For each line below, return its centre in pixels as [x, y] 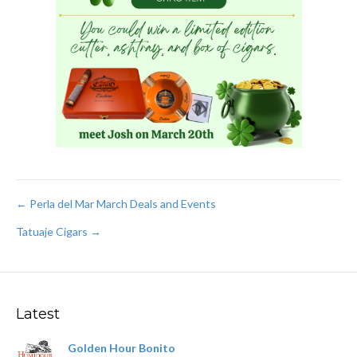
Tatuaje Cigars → [59, 231]
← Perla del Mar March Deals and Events [116, 203]
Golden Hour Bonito [122, 347]
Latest [38, 314]
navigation [78, 245]
